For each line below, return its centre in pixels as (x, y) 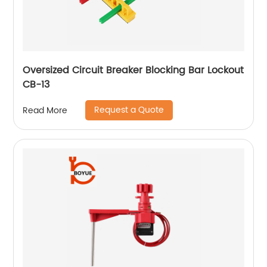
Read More (45, 110)
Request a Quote (129, 110)
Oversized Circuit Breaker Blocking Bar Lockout (133, 71)
